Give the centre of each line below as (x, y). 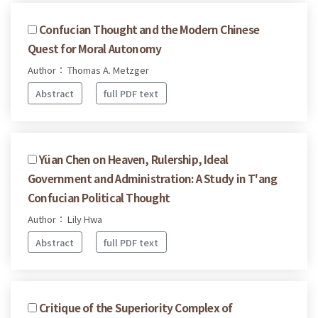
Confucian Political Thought (99, 197)
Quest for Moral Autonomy (95, 49)
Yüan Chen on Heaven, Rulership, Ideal (134, 159)
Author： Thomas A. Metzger (88, 70)
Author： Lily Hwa (65, 219)
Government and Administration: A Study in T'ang (153, 178)
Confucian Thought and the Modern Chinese (149, 29)
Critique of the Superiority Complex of (136, 308)
